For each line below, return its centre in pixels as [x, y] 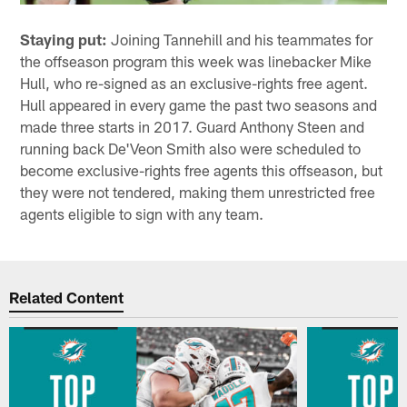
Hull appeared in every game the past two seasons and [199, 105]
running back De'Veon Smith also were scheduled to [191, 149]
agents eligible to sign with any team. [142, 214]
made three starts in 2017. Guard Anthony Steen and [193, 127]
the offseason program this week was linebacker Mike [196, 61]
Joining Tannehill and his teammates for [240, 40]
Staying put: [64, 40]
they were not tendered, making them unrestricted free [198, 192]
